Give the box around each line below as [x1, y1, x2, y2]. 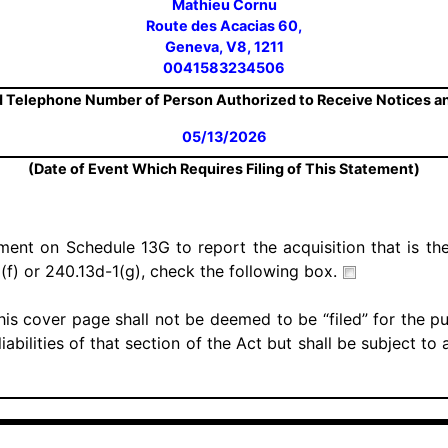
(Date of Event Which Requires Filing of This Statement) [28, 160, 420, 178]
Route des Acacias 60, [146, 17, 302, 34]
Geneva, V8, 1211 [164, 38, 284, 55]
